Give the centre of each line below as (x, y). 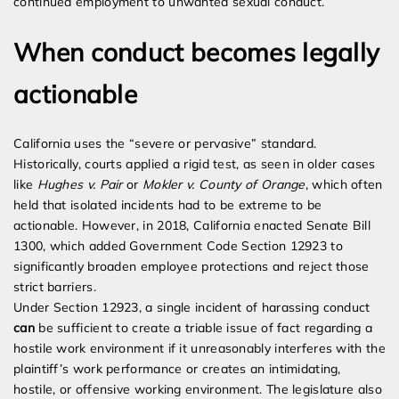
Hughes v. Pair (80, 185)
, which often (344, 185)
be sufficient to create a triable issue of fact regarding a (203, 328)
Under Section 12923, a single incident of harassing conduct (192, 308)
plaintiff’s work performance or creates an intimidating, (177, 369)
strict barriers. (55, 287)
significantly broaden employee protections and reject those (191, 267)
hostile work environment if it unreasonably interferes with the (199, 349)
